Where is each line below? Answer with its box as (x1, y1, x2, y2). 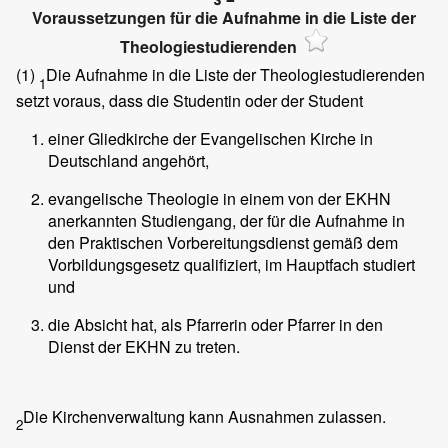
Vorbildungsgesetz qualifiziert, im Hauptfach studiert (48, 252, 415, 276)
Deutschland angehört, (48, 148, 209, 172)
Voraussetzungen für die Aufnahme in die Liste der (32, 6, 416, 30)
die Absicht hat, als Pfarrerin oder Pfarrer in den (48, 312, 383, 336)
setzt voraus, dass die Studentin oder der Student (16, 88, 363, 112)
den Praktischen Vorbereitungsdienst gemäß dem (48, 230, 398, 254)
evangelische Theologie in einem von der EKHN (48, 186, 391, 210)
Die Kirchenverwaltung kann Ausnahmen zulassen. (23, 404, 386, 428)
